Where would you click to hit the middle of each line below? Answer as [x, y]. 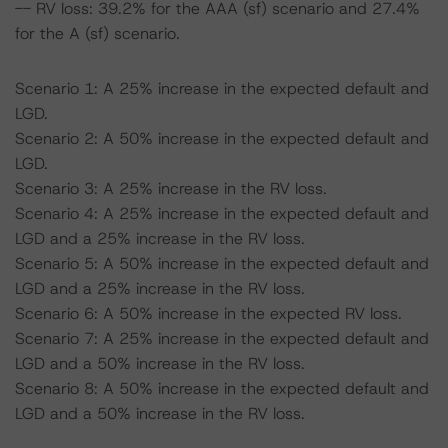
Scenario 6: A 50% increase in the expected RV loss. [208, 313]
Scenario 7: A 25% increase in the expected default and [222, 338]
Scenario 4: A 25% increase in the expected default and [222, 213]
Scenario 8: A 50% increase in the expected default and [222, 388]
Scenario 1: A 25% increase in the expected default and [222, 88]
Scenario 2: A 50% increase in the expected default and [222, 138]
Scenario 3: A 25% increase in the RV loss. [171, 188]
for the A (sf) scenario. [97, 33]
